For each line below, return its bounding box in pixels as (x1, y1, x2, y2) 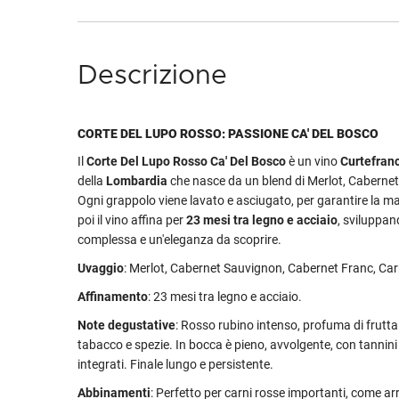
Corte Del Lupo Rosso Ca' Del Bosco (86, 154, 286, 168)
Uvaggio (77, 261, 124, 275)
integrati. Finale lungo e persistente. (77, 357, 273, 371)
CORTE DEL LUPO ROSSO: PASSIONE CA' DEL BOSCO (77, 126, 379, 141)
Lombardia (106, 174, 167, 188)
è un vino (286, 154, 340, 168)
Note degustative (77, 318, 175, 332)
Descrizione (77, 62, 227, 89)
